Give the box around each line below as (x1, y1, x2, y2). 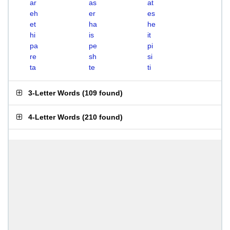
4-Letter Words (28, 113, 80, 121)
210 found (85, 113, 120, 121)
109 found (85, 89, 120, 97)
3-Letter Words (28, 89, 80, 97)
